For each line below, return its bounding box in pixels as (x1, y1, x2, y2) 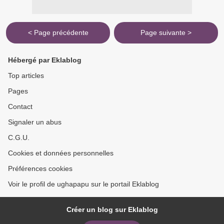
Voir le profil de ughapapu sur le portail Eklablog (8, 180, 159, 188)
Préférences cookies (8, 164, 72, 173)
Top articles (8, 71, 44, 80)
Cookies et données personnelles (8, 149, 113, 157)
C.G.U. (8, 133, 29, 142)
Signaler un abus (8, 118, 61, 126)
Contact (8, 102, 32, 111)
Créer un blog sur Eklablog (66, 205, 158, 214)
